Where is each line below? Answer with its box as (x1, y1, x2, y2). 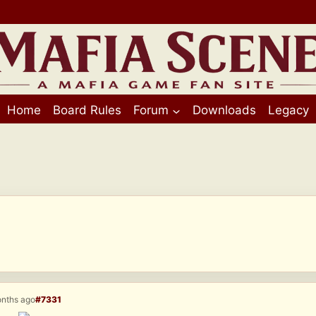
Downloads (193, 103, 256, 117)
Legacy (268, 103, 309, 117)
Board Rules (53, 103, 121, 117)
